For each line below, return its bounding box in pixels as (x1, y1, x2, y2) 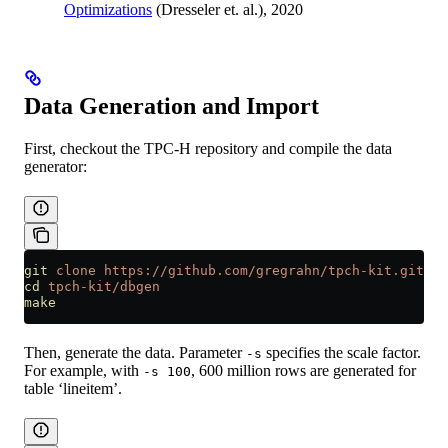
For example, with (24, 362, 143, 380)
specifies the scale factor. (262, 344, 421, 362)
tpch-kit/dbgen (40, 279, 160, 295)
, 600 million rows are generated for (191, 362, 416, 380)
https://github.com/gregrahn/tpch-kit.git (96, 263, 424, 279)
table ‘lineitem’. (24, 380, 122, 398)
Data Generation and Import (24, 93, 319, 120)
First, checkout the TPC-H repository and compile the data (24, 140, 392, 158)
